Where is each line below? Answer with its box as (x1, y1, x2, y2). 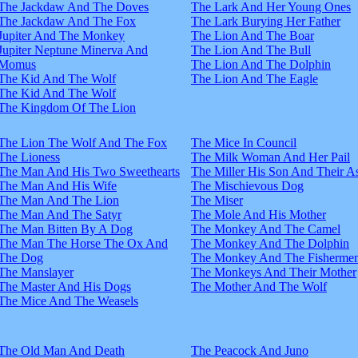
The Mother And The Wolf (191, 279, 327, 293)
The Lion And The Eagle (191, 71, 318, 86)
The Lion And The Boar (191, 28, 314, 42)
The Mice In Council (191, 135, 296, 149)
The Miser (191, 193, 243, 207)
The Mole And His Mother (191, 207, 326, 221)
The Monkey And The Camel (191, 221, 340, 236)
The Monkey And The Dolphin (191, 236, 349, 250)
